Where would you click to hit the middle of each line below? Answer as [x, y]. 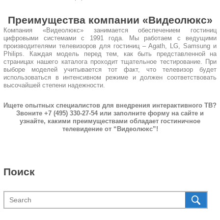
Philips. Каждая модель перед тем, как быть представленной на [110, 54]
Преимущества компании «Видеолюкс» [110, 20]
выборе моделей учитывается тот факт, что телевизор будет [110, 69]
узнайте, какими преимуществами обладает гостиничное [110, 121]
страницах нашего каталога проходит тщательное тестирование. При [110, 62]
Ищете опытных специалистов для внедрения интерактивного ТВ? [110, 105]
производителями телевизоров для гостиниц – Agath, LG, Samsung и [110, 46]
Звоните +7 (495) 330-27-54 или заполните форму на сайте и [110, 113]
